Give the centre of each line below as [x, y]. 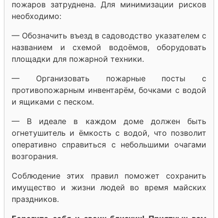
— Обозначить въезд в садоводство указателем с [109, 35]
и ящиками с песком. [53, 101]
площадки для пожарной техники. [78, 59]
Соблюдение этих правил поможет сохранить [109, 175]
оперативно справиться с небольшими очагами [109, 144]
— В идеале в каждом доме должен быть [109, 121]
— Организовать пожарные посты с [109, 78]
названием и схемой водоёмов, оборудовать [109, 47]
